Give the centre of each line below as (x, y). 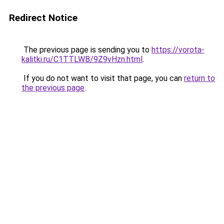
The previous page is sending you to (86, 50)
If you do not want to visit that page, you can (103, 78)
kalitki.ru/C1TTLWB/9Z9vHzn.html (82, 59)
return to (199, 78)
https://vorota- (178, 50)
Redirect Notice (43, 18)
